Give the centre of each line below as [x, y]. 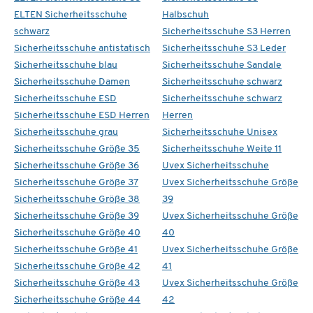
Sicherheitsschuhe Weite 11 [222, 149]
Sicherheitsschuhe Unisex [220, 132]
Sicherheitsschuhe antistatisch [82, 48]
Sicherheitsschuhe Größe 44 [77, 300]
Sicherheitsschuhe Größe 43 [77, 283]
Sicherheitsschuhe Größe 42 [77, 266]
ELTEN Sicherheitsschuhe [71, 15]
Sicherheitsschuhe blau [66, 65]
